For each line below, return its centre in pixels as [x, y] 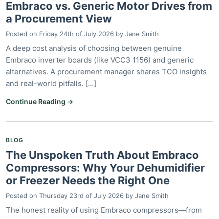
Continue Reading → [40, 101]
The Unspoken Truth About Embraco [102, 155]
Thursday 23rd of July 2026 [81, 195]
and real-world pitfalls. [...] [51, 83]
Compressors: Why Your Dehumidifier [105, 167]
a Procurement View [59, 18]
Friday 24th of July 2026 [77, 33]
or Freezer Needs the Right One [88, 180]
